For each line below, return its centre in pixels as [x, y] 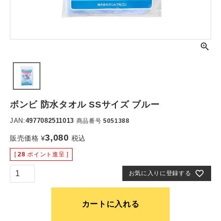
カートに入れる [110, 204]
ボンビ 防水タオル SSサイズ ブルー [85, 105]
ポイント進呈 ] [48, 154]
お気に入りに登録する [160, 173]
